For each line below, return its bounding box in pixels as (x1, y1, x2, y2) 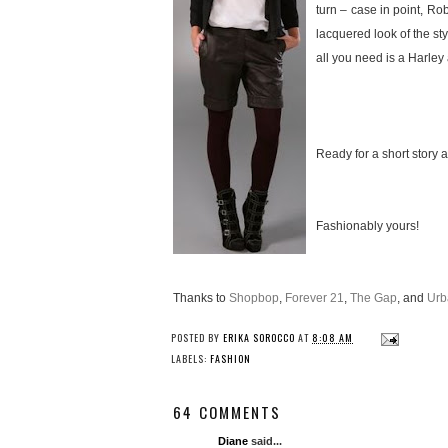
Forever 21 (285, 291, 344, 306)
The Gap (350, 291, 397, 306)
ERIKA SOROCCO (223, 330, 295, 346)
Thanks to (173, 291, 229, 306)
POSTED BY (171, 330, 223, 346)
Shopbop (229, 291, 279, 306)
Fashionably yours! (316, 219, 419, 234)
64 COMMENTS (173, 401, 281, 424)
